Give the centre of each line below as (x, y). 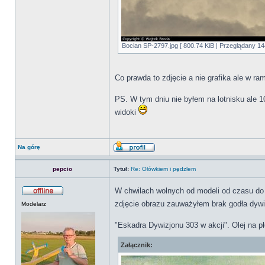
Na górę (29, 147)
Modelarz (34, 204)
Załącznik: (137, 245)
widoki (127, 112)
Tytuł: (121, 169)
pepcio (62, 169)
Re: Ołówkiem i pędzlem (163, 169)
